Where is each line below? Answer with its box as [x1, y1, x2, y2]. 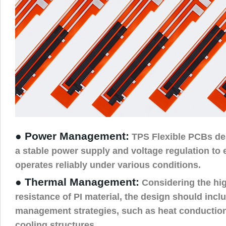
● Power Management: [15, 130, 129, 142]
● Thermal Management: [15, 176, 139, 188]
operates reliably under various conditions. [15, 159, 201, 170]
